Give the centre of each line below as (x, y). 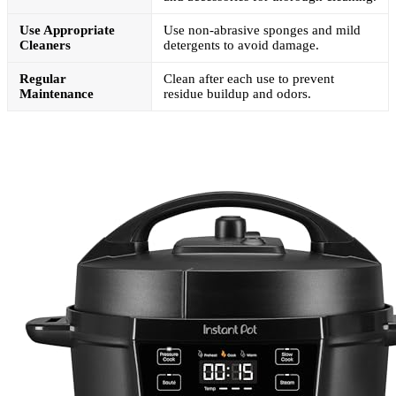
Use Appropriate (67, 30)
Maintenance (57, 93)
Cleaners (45, 45)
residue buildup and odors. (237, 93)
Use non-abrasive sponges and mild (262, 30)
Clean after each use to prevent (249, 78)
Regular (43, 78)
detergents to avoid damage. (241, 45)
